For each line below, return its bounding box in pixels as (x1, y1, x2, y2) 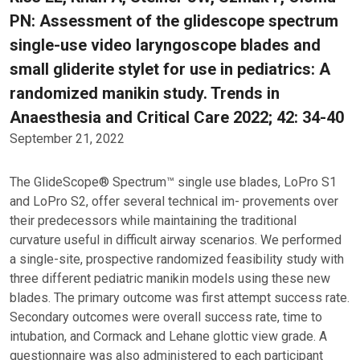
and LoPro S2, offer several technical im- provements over (10, 194, 338, 209)
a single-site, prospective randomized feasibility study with (10, 252, 344, 267)
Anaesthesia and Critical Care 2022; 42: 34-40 (10, 108, 344, 127)
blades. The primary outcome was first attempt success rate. (10, 290, 350, 305)
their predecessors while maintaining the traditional (10, 213, 297, 228)
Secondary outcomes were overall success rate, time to (10, 309, 322, 325)
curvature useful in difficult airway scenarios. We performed (10, 232, 342, 247)
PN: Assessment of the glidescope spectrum (10, 11, 338, 31)
